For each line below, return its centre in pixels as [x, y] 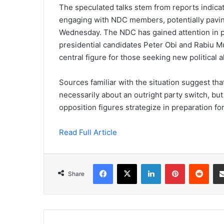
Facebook [128, 164]
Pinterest [199, 164]
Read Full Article [88, 132]
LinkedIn [173, 164]
